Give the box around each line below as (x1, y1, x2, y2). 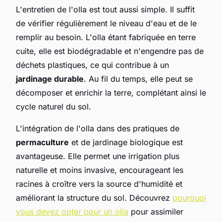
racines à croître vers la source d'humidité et (16, 178, 182, 189)
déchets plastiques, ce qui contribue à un (16, 59, 169, 70)
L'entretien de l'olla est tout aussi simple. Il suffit (16, 4, 195, 14)
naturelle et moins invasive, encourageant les (16, 165, 183, 175)
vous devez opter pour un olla (16, 206, 128, 217)
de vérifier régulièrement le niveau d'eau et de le (16, 18, 197, 28)
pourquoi (172, 192, 206, 203)
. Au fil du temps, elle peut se (84, 73, 193, 84)
